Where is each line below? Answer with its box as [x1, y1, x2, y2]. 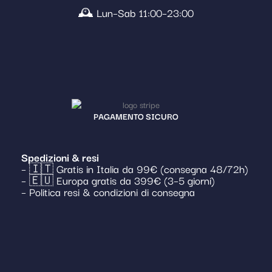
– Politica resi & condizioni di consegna [21, 183, 195, 200]
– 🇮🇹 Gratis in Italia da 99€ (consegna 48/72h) [21, 160, 248, 177]
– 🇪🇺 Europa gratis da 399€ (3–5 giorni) [21, 171, 215, 188]
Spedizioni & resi [21, 148, 99, 165]
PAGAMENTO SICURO [93, 109, 178, 123]
